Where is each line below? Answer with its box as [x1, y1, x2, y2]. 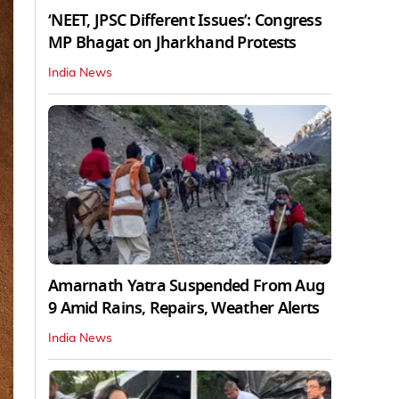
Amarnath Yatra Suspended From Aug [48, 273, 325, 297]
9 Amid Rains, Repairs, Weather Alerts [48, 296, 320, 320]
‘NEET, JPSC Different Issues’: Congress [48, 8, 322, 32]
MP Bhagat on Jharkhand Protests [48, 30, 297, 54]
